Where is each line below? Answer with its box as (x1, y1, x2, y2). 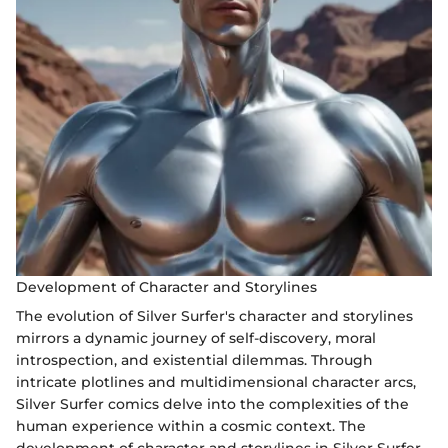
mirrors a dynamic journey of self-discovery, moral (16, 329, 376, 348)
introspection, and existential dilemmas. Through (16, 351, 373, 370)
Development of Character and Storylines (16, 278, 317, 297)
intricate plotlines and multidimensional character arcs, (16, 373, 416, 392)
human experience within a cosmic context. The (16, 417, 366, 436)
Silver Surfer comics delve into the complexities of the (16, 395, 409, 414)
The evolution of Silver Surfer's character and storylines (16, 307, 413, 326)
